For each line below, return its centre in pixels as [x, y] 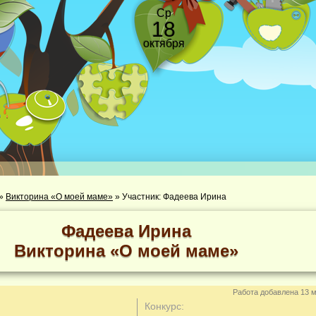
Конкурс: [164, 306]
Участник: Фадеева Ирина [174, 197]
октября [164, 43]
